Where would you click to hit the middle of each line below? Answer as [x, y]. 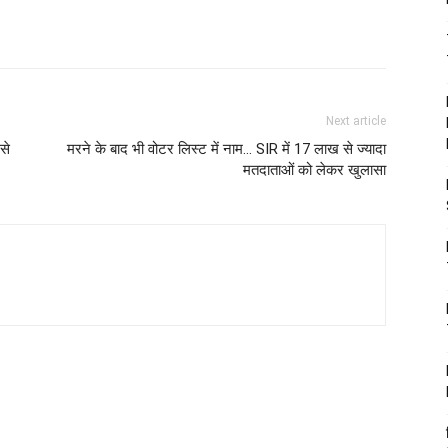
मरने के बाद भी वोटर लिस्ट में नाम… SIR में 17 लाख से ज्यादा [226, 148]
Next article [356, 120]
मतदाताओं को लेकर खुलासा [314, 169]
